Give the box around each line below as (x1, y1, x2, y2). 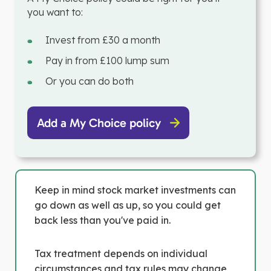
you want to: (27, 6, 83, 18)
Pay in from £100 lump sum (45, 54, 169, 67)
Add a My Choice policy (37, 116, 161, 130)
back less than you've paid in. (34, 214, 171, 226)
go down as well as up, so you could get (34, 199, 221, 211)
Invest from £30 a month (45, 34, 160, 46)
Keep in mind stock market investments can (34, 184, 236, 196)
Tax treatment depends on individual (34, 247, 207, 260)
